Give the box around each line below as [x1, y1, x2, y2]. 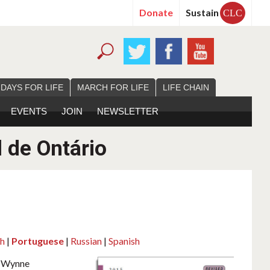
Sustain [186, 7, 219, 18]
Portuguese [11, 235, 64, 247]
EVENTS [11, 106, 47, 117]
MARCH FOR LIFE [77, 83, 149, 93]
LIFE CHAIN [163, 83, 209, 93]
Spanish [108, 235, 140, 247]
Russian [70, 235, 102, 247]
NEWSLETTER [97, 106, 159, 117]
